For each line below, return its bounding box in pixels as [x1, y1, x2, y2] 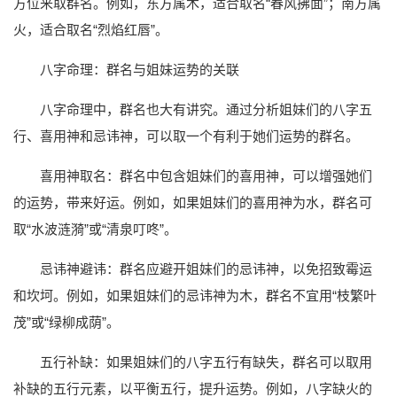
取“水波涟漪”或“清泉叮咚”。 [13, 222, 177, 237]
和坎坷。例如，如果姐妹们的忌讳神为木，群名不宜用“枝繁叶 [13, 288, 377, 304]
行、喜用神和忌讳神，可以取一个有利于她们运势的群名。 [13, 128, 359, 144]
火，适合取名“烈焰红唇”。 [13, 22, 168, 38]
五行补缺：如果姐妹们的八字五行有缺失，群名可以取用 [40, 354, 372, 370]
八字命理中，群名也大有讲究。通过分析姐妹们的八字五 [40, 102, 372, 118]
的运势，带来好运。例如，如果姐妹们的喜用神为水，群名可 [13, 195, 372, 211]
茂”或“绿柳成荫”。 [13, 315, 120, 331]
